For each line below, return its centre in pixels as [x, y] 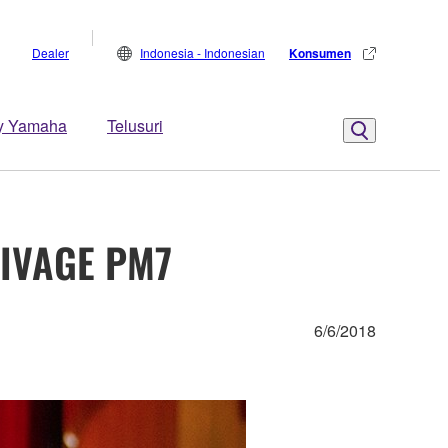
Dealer [50, 52]
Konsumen [320, 53]
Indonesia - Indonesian [202, 52]
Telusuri [135, 125]
